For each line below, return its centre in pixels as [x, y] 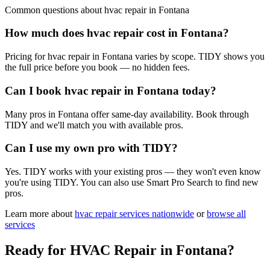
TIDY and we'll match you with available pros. [94, 125]
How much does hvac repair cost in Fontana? [117, 33]
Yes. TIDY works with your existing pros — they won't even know [133, 172]
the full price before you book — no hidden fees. [97, 67]
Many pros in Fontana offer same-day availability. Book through [127, 114]
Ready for [37, 250]
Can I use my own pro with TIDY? [91, 148]
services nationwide [155, 214]
